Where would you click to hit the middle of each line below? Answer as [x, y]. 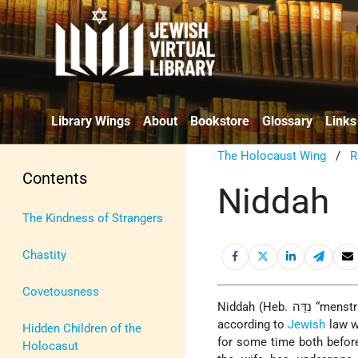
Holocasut [50, 346]
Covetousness [61, 291]
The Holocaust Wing [272, 155]
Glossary [287, 121]
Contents [55, 178]
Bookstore [220, 121]
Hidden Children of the [82, 328]
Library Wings [91, 121]
